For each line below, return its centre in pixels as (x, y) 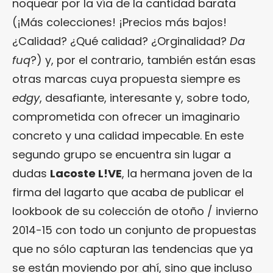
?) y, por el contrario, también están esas (143, 60)
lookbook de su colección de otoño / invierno (135, 211)
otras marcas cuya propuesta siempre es (126, 79)
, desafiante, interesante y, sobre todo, (145, 97)
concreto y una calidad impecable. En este (128, 135)
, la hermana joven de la (187, 173)
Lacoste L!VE (86, 173)
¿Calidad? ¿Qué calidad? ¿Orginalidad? (121, 41)
